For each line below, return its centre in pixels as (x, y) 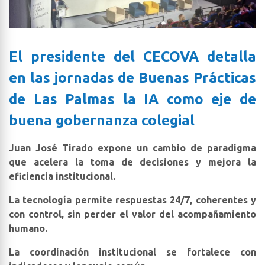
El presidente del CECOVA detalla (132, 56)
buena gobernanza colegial (102, 120)
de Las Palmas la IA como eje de (132, 99)
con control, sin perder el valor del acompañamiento (132, 214)
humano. (28, 228)
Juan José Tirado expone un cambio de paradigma (132, 148)
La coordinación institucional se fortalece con (132, 252)
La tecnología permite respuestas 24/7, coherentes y (132, 200)
